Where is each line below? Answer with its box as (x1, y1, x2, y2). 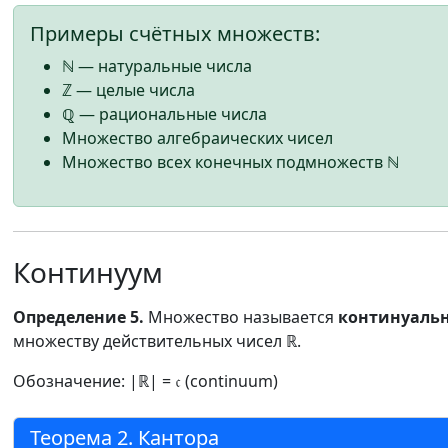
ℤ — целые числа (62, 79, 195, 101)
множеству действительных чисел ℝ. (13, 330, 301, 352)
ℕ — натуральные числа (62, 55, 252, 77)
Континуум (13, 253, 163, 291)
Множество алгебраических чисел (62, 127, 333, 149)
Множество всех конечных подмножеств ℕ (62, 151, 399, 173)
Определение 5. (13, 306, 144, 328)
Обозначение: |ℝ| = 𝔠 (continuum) (13, 370, 278, 392)
